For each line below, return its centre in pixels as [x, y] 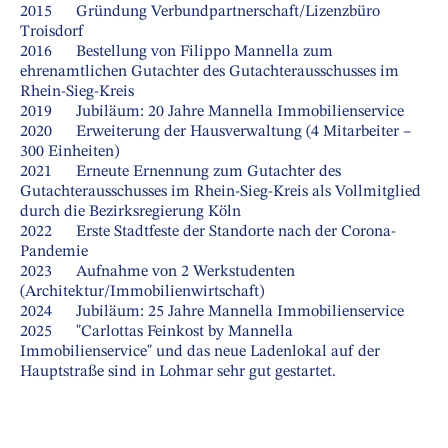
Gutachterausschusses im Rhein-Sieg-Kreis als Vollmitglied [220, 191]
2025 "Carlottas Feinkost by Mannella [156, 331]
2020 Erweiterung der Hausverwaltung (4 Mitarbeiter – [215, 131]
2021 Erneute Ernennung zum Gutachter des [180, 171]
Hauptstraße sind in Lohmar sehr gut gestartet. [178, 371]
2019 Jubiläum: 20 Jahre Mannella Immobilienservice [212, 111]
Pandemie [54, 251]
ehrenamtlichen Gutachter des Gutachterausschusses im [209, 71]
